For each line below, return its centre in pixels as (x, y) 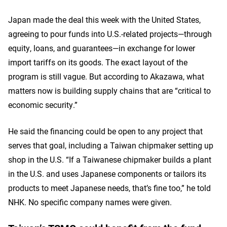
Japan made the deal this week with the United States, (104, 20)
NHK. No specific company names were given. (90, 202)
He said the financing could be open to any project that (105, 131)
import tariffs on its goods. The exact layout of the (98, 62)
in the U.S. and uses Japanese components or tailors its (107, 174)
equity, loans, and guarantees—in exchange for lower (102, 48)
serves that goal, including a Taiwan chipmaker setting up (111, 145)
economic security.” (43, 105)
